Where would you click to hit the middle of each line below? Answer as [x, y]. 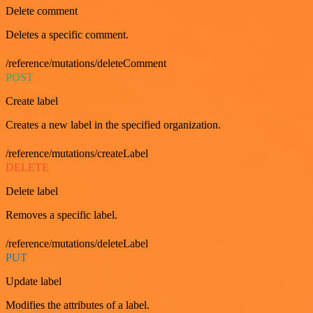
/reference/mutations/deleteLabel [77, 243]
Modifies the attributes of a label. [78, 305]
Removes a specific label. [61, 214]
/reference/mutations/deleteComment [86, 63]
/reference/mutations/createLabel [77, 153]
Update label [34, 281]
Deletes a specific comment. [67, 34]
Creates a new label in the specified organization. [113, 124]
